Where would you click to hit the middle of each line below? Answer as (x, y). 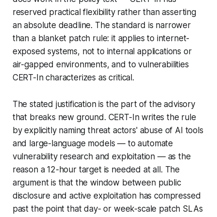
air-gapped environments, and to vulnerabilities (101, 65)
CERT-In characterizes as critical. (73, 78)
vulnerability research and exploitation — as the (101, 157)
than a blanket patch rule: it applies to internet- (101, 39)
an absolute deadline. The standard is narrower (101, 25)
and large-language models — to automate (93, 144)
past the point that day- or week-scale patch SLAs (108, 209)
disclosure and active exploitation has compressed (107, 196)
